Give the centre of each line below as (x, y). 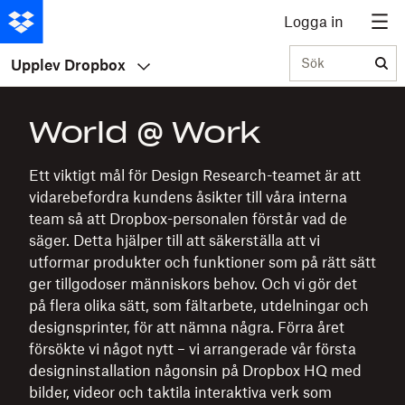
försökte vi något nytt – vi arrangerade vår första (193, 349)
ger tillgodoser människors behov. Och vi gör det (193, 284)
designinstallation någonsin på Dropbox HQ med (195, 371)
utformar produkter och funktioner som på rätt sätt (202, 262)
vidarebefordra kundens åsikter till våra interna (188, 197)
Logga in (314, 22)
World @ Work (145, 132)
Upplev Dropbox (68, 65)
